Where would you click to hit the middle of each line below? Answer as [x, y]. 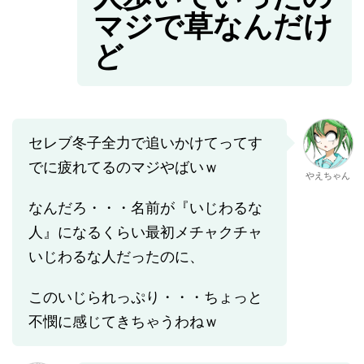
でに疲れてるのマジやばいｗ [123, 167]
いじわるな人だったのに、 [116, 257]
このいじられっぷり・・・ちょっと [145, 297]
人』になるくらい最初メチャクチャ [145, 232]
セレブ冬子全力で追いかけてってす [145, 143]
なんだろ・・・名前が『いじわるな [145, 208]
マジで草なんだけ [213, 26]
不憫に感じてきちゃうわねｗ [123, 322]
